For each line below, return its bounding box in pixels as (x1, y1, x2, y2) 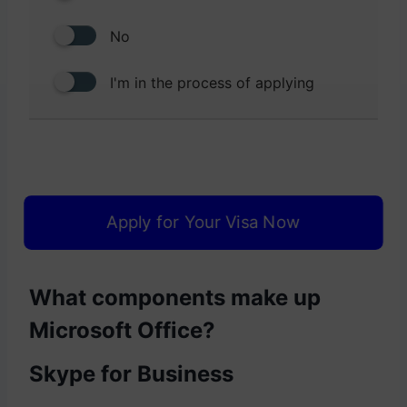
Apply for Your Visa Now (109, 212, 298, 232)
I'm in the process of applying (110, 73, 314, 92)
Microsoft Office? (29, 316, 215, 343)
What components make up (29, 283, 321, 311)
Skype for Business (29, 360, 233, 387)
